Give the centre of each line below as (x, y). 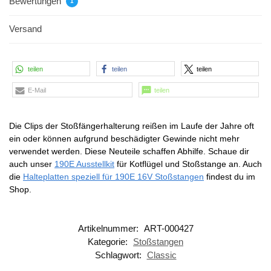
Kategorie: (109, 242)
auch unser (32, 164)
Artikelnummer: (109, 229)
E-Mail (37, 90)
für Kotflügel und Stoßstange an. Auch (188, 164)
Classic (162, 255)
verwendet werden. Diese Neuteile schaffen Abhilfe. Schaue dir (129, 151)
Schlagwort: (119, 255)
